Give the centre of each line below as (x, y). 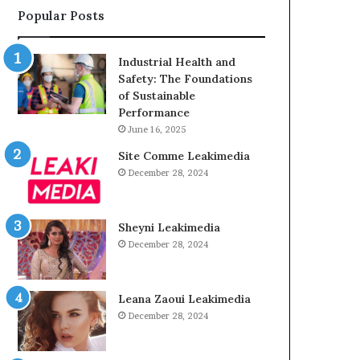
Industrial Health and (177, 62)
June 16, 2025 (157, 129)
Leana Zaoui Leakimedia (185, 299)
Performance (154, 112)
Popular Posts (61, 16)
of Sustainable (157, 96)
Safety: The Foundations (186, 79)
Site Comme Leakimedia (184, 156)
